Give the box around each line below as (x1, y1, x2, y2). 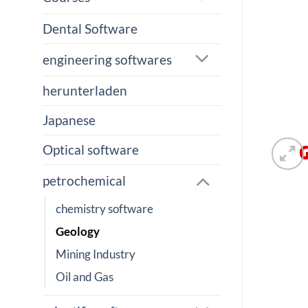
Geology (56, 223, 100, 239)
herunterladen (43, 82, 127, 99)
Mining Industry (56, 246, 135, 261)
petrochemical (43, 173, 126, 189)
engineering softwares (43, 51, 172, 67)
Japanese (43, 112, 96, 129)
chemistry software (56, 201, 153, 216)
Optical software (43, 142, 139, 158)
